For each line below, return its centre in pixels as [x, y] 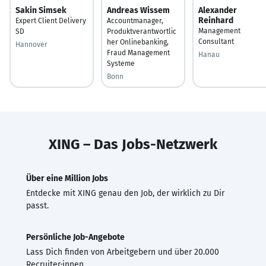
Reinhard [216, 20]
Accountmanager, [135, 20]
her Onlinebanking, [138, 42]
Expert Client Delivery [51, 20]
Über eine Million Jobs [67, 178]
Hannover [31, 44]
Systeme [121, 63]
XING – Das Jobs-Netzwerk [133, 144]
